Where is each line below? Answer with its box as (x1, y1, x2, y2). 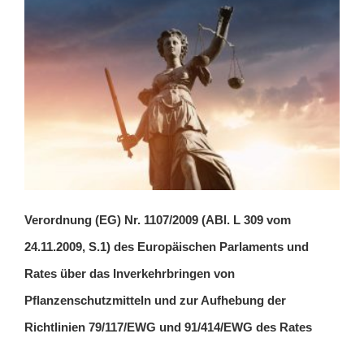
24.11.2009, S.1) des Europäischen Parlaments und (24, 239, 309, 253)
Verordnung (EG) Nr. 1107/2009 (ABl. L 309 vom (24, 212, 291, 227)
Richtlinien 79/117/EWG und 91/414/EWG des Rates (24, 319, 312, 334)
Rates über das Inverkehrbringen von (24, 266, 235, 280)
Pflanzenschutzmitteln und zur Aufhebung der (24, 292, 286, 307)
